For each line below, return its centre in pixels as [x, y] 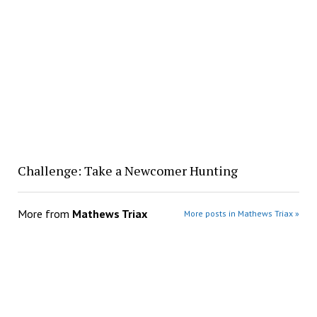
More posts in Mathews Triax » [242, 213]
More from [45, 213]
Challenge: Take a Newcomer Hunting [127, 170]
